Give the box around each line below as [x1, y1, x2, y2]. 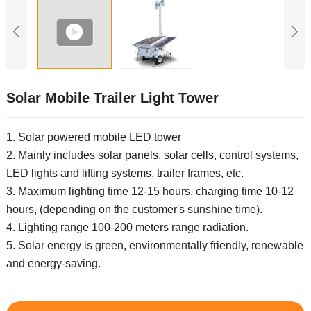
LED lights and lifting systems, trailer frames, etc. [6, 167, 244, 180]
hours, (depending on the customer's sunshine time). [6, 203, 262, 216]
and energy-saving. [6, 258, 101, 270]
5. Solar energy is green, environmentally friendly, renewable [6, 239, 303, 252]
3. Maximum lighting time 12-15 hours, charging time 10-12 [6, 185, 294, 198]
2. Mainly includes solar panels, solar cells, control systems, [6, 149, 299, 162]
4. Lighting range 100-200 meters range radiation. [6, 221, 249, 234]
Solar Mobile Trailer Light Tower [6, 90, 219, 106]
